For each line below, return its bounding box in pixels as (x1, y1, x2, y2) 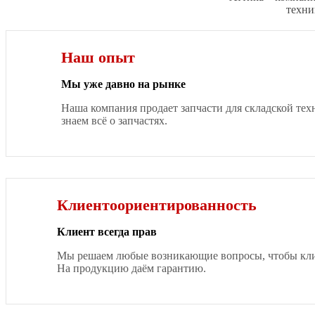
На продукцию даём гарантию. (56, 262, 206, 275)
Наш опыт (60, 49, 135, 67)
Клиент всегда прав (56, 226, 157, 238)
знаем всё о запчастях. (60, 115, 167, 127)
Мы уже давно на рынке (60, 78, 186, 91)
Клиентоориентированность (56, 196, 257, 214)
